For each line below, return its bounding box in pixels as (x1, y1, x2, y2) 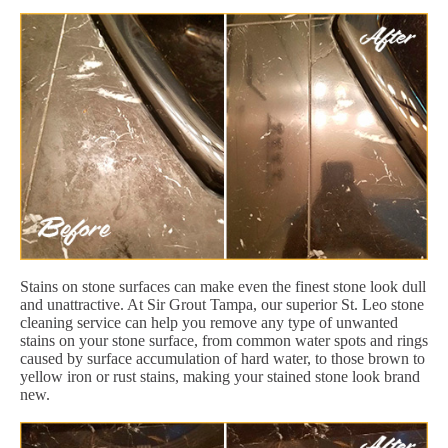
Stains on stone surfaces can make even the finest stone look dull (20, 277, 426, 295)
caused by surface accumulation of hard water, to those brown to (20, 349, 425, 367)
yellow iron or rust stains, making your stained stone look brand (20, 367, 420, 385)
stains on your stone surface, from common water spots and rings (20, 331, 428, 349)
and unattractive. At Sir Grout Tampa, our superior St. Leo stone (20, 295, 424, 313)
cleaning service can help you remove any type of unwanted (20, 313, 398, 331)
